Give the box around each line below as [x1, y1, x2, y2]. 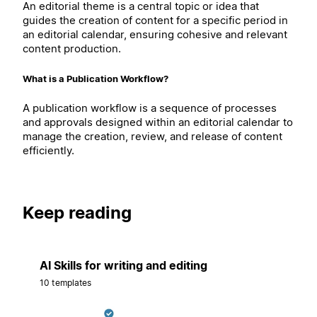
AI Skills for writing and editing [40, 258, 207, 272]
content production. [23, 42, 121, 56]
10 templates [40, 277, 92, 288]
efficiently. [23, 143, 74, 157]
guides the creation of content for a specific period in [23, 13, 288, 28]
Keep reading [23, 202, 132, 223]
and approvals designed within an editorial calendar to [23, 115, 293, 129]
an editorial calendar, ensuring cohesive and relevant [23, 28, 287, 42]
